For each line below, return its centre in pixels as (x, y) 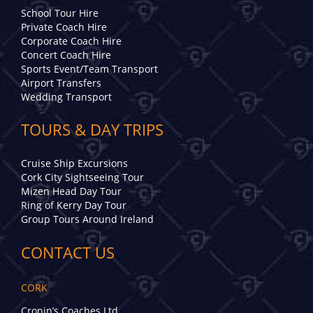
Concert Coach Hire (66, 54)
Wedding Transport (66, 96)
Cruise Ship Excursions (74, 163)
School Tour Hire (60, 13)
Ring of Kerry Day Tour (74, 205)
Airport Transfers (61, 82)
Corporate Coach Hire (71, 41)
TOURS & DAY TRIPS (92, 130)
